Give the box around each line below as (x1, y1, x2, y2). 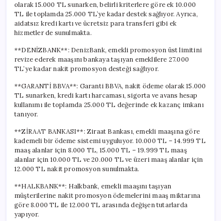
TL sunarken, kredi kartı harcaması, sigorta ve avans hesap (14, 91, 198, 100)
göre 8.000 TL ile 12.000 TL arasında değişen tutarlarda (14, 200, 187, 209)
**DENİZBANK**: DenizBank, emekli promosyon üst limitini (14, 45, 202, 54)
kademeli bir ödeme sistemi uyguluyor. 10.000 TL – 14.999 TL (14, 136, 206, 145)
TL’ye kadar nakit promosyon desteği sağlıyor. (14, 64, 159, 73)
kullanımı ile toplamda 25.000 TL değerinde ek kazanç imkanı (14, 100, 204, 109)
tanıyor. (14, 110, 38, 118)
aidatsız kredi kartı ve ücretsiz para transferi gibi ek (14, 19, 177, 28)
